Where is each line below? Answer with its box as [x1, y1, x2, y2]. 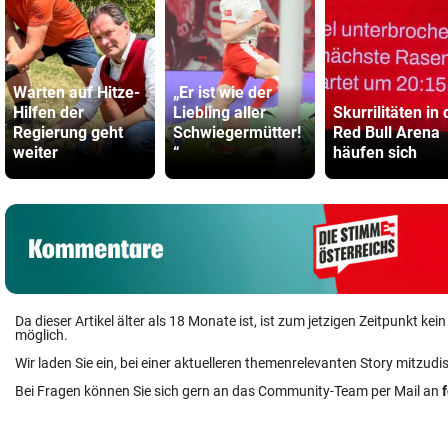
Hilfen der [13, 103, 84, 122]
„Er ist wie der [173, 83, 272, 102]
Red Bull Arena [333, 123, 440, 142]
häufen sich [333, 143, 417, 162]
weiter [13, 143, 58, 162]
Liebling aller [173, 103, 266, 122]
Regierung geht [13, 123, 123, 142]
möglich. [15, 327, 68, 343]
